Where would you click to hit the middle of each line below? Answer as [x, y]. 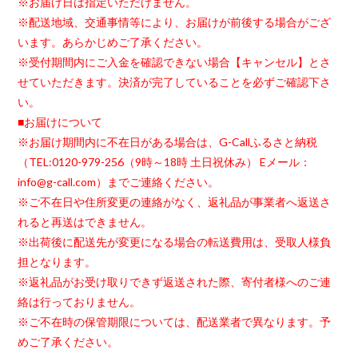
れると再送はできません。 [85, 222]
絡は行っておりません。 [80, 302]
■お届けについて [60, 122]
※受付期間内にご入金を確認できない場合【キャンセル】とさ [175, 62]
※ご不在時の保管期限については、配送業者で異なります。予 [175, 322]
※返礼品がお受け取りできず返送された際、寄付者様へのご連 [175, 282]
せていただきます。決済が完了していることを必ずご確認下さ [175, 82]
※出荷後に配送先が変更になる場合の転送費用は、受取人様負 [175, 242]
